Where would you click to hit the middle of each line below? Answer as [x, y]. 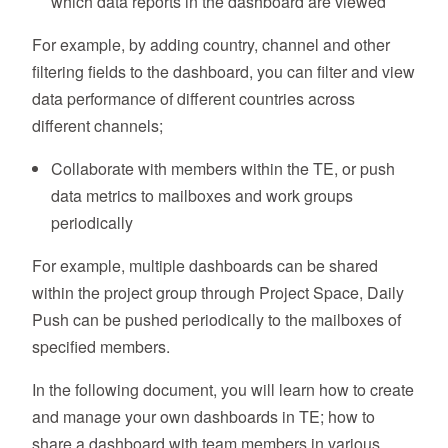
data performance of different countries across [193, 98]
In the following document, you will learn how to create [223, 389]
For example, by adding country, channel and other [211, 44]
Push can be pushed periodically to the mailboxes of [216, 319]
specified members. [101, 346]
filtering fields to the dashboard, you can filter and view [223, 71]
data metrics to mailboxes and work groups [202, 195]
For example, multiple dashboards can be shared [205, 265]
